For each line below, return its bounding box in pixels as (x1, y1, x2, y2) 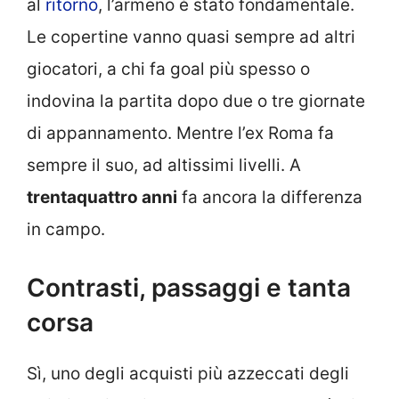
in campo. (27, 218, 105, 240)
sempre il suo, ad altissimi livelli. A (27, 154, 301, 175)
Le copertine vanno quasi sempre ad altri (27, 26, 355, 47)
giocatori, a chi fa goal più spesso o (27, 58, 310, 79)
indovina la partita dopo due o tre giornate (27, 90, 365, 111)
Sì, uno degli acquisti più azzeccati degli (27, 363, 349, 385)
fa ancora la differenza (177, 186, 362, 208)
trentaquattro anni (27, 186, 177, 208)
